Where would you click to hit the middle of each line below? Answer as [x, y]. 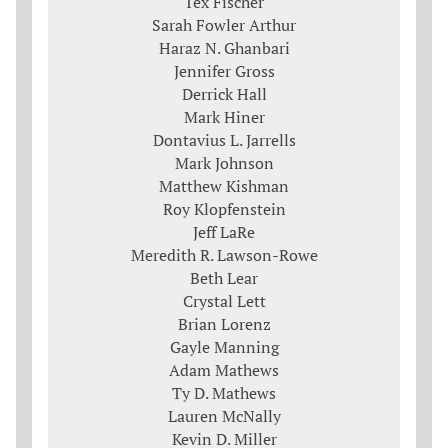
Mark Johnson [224, 163]
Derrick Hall [224, 94]
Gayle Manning [224, 347]
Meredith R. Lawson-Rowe [224, 255]
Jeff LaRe [224, 232]
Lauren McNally [224, 416]
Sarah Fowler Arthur [224, 25]
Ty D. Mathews [224, 393]
